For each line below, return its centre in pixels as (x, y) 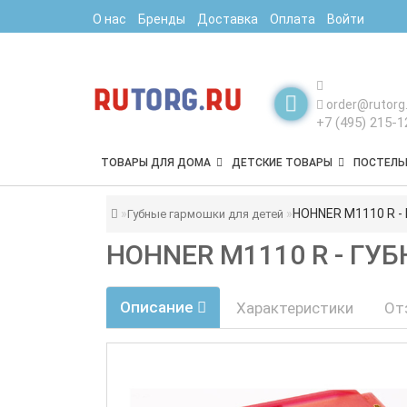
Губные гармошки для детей (205, 214)
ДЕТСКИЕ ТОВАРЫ (282, 163)
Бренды (162, 19)
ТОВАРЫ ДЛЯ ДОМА (156, 163)
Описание (159, 307)
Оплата (293, 19)
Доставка (228, 19)
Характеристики (295, 308)
